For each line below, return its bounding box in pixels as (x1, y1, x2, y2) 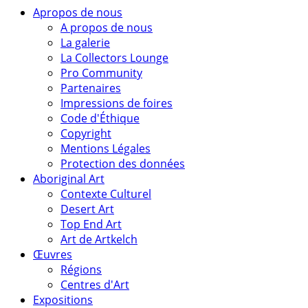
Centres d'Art (60, 276, 129, 292)
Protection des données (60, 155, 185, 171)
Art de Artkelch (60, 231, 137, 247)
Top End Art (60, 216, 122, 232)
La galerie (60, 34, 110, 50)
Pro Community (60, 65, 142, 80)
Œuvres (33, 246, 72, 262)
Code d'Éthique (60, 110, 140, 126)
